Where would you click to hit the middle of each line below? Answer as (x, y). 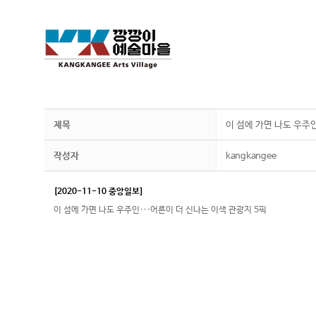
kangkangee (251, 156)
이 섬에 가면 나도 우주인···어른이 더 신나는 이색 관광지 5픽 (160, 210)
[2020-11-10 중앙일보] (98, 192)
